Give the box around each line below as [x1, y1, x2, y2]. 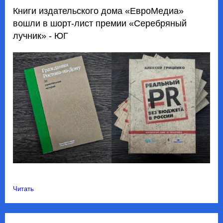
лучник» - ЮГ [13, 30, 68, 41]
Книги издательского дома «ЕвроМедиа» [13, 5, 184, 16]
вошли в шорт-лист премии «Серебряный [13, 18, 187, 28]
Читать [13, 185, 34, 193]
